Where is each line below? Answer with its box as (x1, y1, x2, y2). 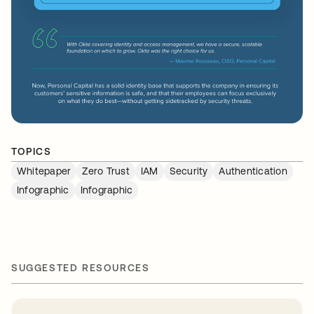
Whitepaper (17, 165, 71, 177)
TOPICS (11, 145, 52, 157)
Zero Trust (82, 165, 130, 177)
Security (169, 165, 208, 177)
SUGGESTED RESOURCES (11, 261, 150, 273)
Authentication (219, 165, 287, 177)
